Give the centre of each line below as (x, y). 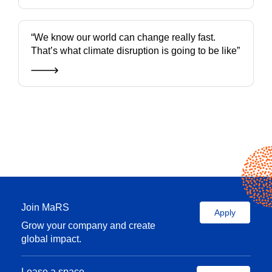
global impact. (51, 239)
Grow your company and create (88, 226)
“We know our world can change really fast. (123, 38)
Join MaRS (45, 208)
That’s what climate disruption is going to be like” (135, 51)
